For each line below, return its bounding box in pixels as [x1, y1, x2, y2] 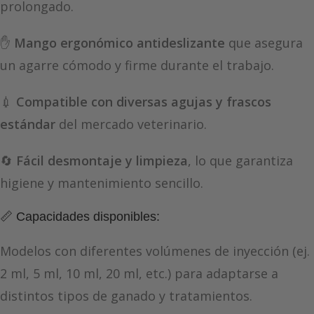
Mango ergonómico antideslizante [14, 34, 225, 52]
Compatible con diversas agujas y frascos [16, 93, 271, 111]
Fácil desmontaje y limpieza [16, 152, 188, 170]
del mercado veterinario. [55, 116, 207, 133]
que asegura [225, 34, 303, 52]
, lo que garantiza [188, 152, 293, 170]
